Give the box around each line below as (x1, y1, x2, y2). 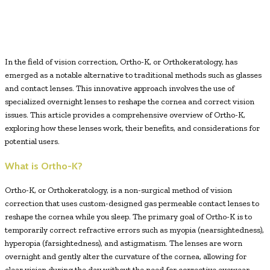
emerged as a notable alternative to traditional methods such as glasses (5, 70, 262, 80)
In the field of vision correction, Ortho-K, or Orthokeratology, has (5, 57, 237, 67)
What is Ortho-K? (5, 160, 83, 172)
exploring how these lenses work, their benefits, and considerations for (5, 123, 260, 133)
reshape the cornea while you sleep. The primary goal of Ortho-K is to (5, 211, 252, 222)
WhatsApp (227, 13, 259, 22)
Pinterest (160, 13, 189, 22)
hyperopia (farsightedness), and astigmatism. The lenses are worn (5, 237, 242, 248)
